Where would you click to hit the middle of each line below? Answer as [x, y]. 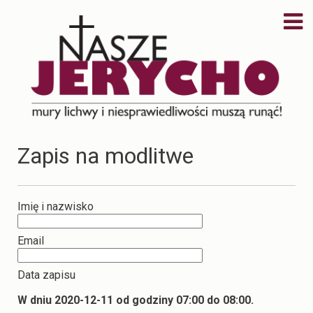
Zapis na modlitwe [105, 155]
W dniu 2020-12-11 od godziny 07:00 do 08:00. [136, 300]
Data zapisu [46, 275]
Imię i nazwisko [56, 206]
